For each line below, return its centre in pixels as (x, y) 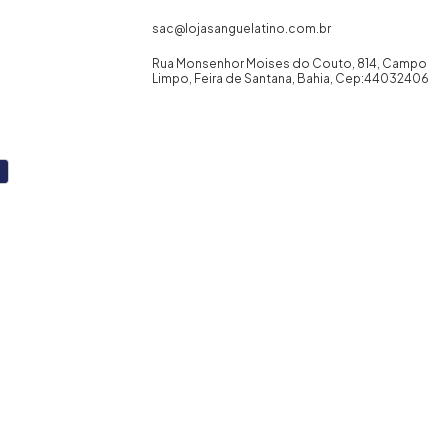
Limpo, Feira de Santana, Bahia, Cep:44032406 (290, 78)
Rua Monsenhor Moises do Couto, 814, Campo (289, 63)
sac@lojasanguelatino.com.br (241, 28)
